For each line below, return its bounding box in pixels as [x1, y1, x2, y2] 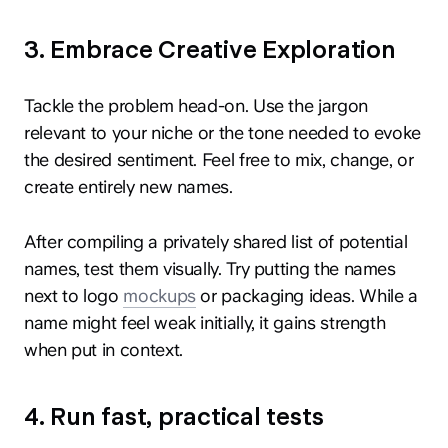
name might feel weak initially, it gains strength [24, 312, 386, 334]
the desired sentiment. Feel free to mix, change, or [24, 149, 414, 171]
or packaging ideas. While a [195, 285, 418, 307]
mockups [123, 285, 196, 307]
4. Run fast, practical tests [24, 403, 324, 432]
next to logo [24, 285, 124, 307]
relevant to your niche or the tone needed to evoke [24, 122, 422, 144]
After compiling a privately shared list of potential [24, 231, 408, 253]
